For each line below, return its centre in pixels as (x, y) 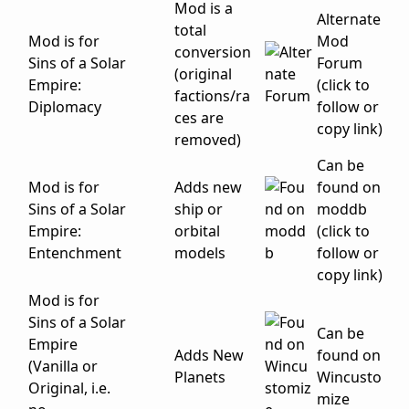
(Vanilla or (63, 367)
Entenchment (75, 253)
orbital (197, 231)
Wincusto (349, 378)
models (200, 253)
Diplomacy (65, 107)
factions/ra (212, 96)
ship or (199, 210)
